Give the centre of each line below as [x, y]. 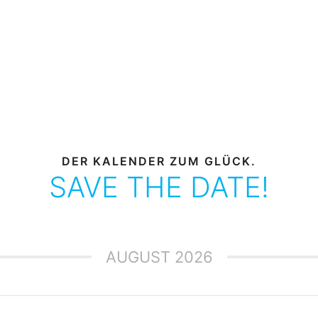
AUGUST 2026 [159, 257]
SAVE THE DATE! [159, 187]
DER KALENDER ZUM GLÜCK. [159, 161]
